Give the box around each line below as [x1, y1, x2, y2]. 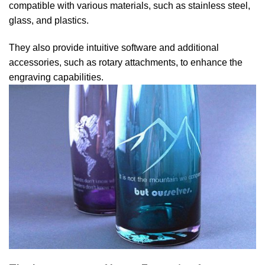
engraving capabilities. [9, 72, 104, 82]
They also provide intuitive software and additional [9, 42, 219, 53]
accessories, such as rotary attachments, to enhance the [9, 57, 243, 67]
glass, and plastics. [9, 15, 89, 25]
